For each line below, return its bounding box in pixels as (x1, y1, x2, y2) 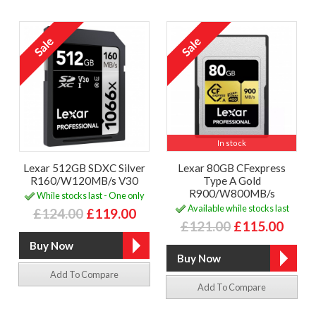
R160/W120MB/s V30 (30, 174, 138, 187)
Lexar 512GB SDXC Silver (23, 161, 145, 174)
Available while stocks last (186, 202, 289, 214)
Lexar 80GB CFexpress (178, 161, 286, 174)
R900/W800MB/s (188, 186, 275, 200)
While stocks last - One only (35, 189, 145, 201)
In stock (217, 138, 246, 147)
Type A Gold (202, 174, 261, 187)
